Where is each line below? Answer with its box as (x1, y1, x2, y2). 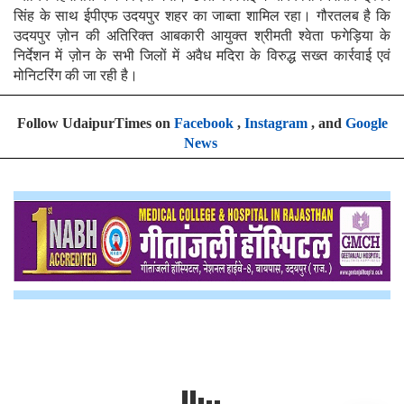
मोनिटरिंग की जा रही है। (14, 67, 138, 83)
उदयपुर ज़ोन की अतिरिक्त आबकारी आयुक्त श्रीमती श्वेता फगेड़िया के (14, 27, 390, 43)
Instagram (243, 115, 308, 131)
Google (344, 115, 388, 131)
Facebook (173, 115, 234, 131)
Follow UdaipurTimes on (16, 115, 174, 131)
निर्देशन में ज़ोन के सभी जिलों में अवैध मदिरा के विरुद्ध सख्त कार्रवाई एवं (14, 47, 390, 63)
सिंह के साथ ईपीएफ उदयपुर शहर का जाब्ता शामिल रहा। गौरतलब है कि (14, 7, 390, 23)
